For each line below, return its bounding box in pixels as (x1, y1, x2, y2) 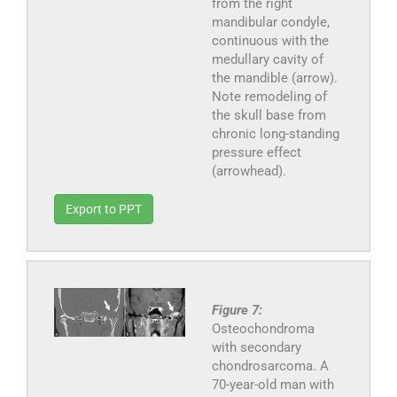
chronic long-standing (211, 125, 339, 142)
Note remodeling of (211, 88, 327, 105)
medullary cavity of (211, 51, 323, 67)
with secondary (211, 339, 301, 355)
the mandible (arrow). (211, 69, 338, 86)
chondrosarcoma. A (211, 357, 329, 374)
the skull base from (211, 106, 326, 123)
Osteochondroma (211, 320, 315, 337)
